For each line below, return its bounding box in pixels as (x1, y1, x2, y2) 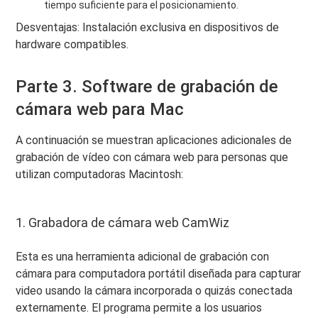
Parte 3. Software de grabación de (16, 76, 279, 97)
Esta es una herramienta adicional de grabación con (16, 249, 270, 263)
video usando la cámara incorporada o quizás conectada (16, 283, 293, 297)
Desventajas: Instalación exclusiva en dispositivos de (16, 20, 280, 34)
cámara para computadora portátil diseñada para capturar (16, 266, 302, 280)
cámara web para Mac (16, 99, 185, 119)
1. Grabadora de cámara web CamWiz (16, 214, 230, 230)
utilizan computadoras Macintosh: (16, 167, 184, 181)
